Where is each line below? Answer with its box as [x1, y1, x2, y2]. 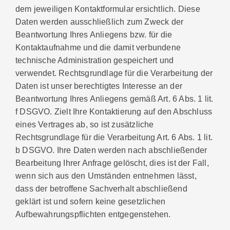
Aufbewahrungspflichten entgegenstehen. [15, 209, 171, 219]
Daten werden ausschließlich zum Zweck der [15, 16, 184, 26]
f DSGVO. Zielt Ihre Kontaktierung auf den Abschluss [15, 106, 213, 116]
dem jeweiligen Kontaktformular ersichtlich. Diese [15, 4, 200, 13]
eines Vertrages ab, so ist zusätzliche [15, 119, 154, 129]
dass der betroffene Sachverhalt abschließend [15, 183, 187, 193]
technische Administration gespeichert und [15, 55, 174, 65]
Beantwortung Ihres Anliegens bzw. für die [15, 29, 172, 39]
